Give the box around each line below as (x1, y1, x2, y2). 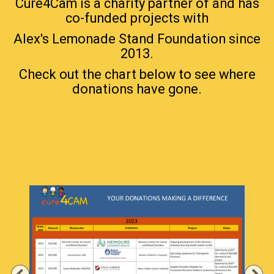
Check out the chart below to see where (18, 67, 256, 83)
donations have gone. (72, 81, 202, 97)
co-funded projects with (65, 10, 209, 26)
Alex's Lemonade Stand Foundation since (13, 31, 261, 47)
